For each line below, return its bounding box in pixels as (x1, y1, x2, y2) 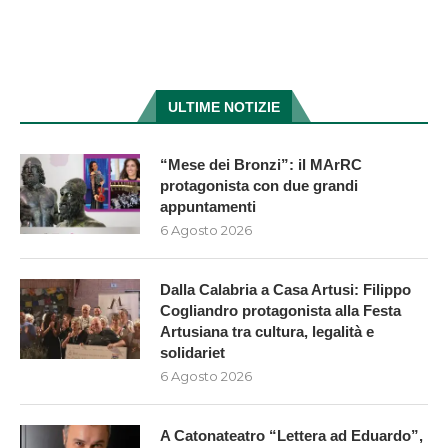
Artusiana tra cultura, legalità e (160, 323, 374, 340)
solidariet (160, 344, 225, 361)
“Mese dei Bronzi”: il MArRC (160, 156, 362, 173)
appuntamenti (160, 198, 256, 215)
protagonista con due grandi (160, 177, 358, 194)
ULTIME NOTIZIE (168, 99, 280, 115)
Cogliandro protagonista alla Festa (160, 302, 401, 319)
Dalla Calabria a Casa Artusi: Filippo (160, 281, 411, 298)
